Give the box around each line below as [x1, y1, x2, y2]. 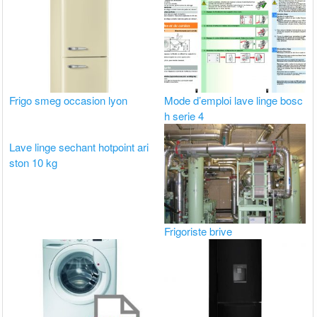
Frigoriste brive [164, 224, 233, 239]
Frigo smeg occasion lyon [9, 93, 128, 108]
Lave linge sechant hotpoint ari [9, 139, 149, 155]
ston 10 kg [9, 155, 58, 171]
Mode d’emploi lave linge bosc [164, 93, 304, 108]
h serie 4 [164, 108, 204, 124]
